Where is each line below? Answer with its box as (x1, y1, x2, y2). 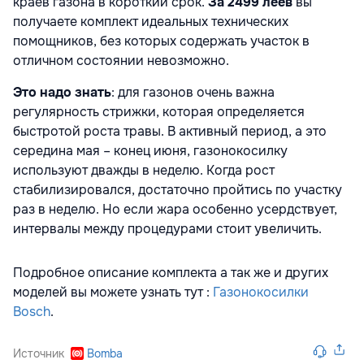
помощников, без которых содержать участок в (13, 32, 310, 50)
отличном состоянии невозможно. (13, 51, 229, 69)
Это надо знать (13, 83, 111, 101)
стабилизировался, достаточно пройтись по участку (13, 180, 342, 198)
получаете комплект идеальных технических (13, 12, 288, 30)
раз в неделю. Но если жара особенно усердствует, (13, 200, 337, 218)
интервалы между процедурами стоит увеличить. (13, 219, 322, 237)
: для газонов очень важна (111, 83, 275, 101)
